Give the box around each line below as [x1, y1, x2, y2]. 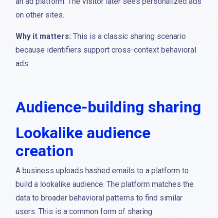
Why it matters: [16, 32, 71, 41]
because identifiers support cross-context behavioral [16, 45, 196, 54]
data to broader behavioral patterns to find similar [16, 193, 182, 202]
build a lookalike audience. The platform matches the [16, 180, 194, 189]
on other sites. [16, 10, 64, 19]
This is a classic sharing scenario [71, 32, 186, 41]
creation [16, 142, 73, 160]
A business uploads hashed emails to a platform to [16, 166, 189, 175]
